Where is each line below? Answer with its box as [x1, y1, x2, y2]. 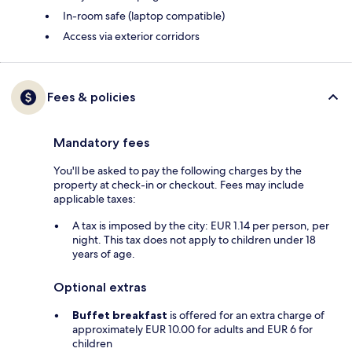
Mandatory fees [53, 135, 149, 151]
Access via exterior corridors [63, 29, 200, 44]
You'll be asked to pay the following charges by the [53, 163, 302, 178]
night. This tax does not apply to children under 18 [72, 233, 316, 247]
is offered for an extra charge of [167, 308, 324, 323]
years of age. [72, 247, 135, 262]
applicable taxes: [53, 192, 136, 207]
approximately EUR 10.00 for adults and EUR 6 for [72, 322, 313, 337]
